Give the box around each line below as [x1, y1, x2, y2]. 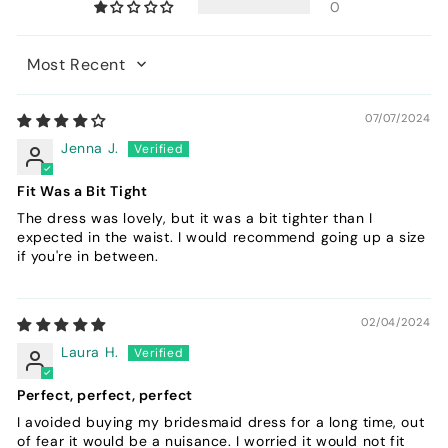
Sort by [16, 63, 69, 82]
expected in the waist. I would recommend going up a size [17, 227, 426, 246]
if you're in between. [17, 246, 159, 265]
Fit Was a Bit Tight [17, 181, 148, 200]
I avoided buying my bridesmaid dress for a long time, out [17, 412, 425, 431]
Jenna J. [61, 138, 119, 157]
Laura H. [61, 342, 119, 361]
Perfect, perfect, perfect [17, 385, 193, 404]
